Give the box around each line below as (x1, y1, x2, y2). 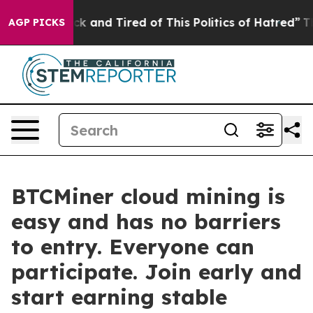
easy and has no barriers (11, 208, 281, 235)
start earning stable (11, 284, 227, 310)
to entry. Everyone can (11, 233, 254, 260)
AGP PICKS (8, 16, 65, 29)
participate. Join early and (11, 259, 302, 285)
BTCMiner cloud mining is (11, 183, 285, 210)
